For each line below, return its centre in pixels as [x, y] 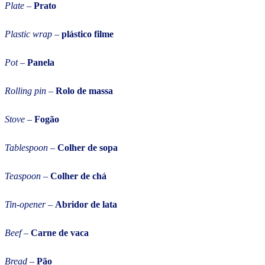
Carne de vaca [60, 233]
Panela [41, 63]
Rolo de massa [84, 91]
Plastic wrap [28, 34]
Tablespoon [26, 148]
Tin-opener [25, 205]
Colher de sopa [88, 148]
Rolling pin [25, 91]
